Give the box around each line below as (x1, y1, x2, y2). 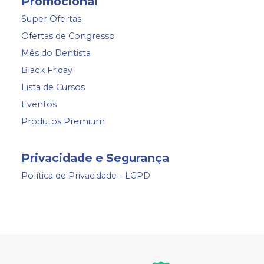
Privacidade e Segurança (21, 151, 169, 166)
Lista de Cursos (21, 82, 85, 93)
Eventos (21, 99, 57, 110)
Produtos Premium (21, 116, 105, 127)
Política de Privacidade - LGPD (21, 170, 150, 181)
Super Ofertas (21, 14, 81, 25)
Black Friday (21, 65, 72, 76)
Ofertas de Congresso (21, 31, 115, 42)
